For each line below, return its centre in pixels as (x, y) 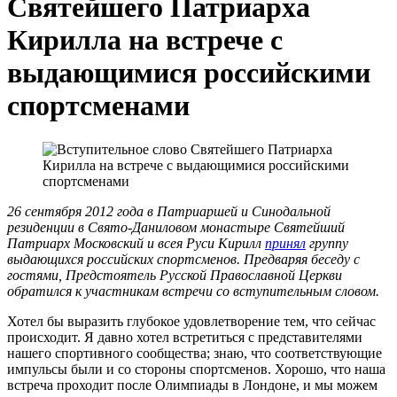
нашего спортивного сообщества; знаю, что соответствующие (195, 353)
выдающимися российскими (189, 73)
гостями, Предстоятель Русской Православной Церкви (175, 275)
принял (285, 243)
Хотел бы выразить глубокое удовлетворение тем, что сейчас (191, 321)
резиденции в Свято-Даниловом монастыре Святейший (176, 227)
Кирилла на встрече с (145, 40)
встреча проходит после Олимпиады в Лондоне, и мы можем (192, 385)
